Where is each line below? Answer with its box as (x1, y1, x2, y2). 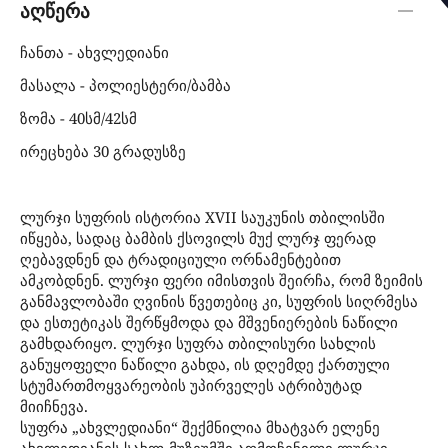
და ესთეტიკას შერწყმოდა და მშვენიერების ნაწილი (20, 311, 398, 332)
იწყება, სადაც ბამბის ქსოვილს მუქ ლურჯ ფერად (20, 227, 376, 248)
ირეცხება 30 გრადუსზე (20, 140, 186, 161)
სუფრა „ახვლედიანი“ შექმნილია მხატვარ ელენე (20, 416, 380, 437)
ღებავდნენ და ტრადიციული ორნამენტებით (20, 248, 341, 269)
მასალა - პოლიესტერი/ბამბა (20, 74, 231, 95)
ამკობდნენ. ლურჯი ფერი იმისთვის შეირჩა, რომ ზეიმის (20, 269, 423, 290)
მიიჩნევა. (20, 395, 88, 416)
